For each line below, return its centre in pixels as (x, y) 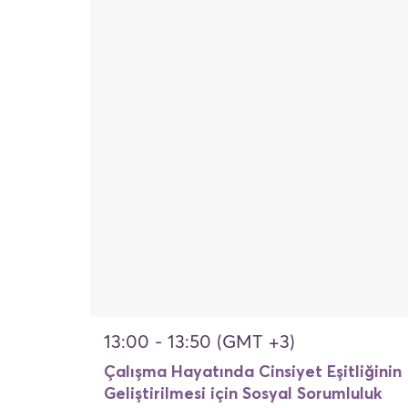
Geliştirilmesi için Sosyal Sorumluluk (243, 394)
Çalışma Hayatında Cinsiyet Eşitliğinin (253, 372)
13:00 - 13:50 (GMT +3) (199, 342)
